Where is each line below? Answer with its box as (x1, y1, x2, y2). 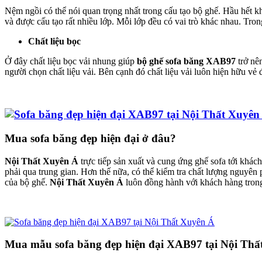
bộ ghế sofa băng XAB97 (137, 56, 236, 67)
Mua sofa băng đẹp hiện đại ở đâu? (5, 132, 176, 144)
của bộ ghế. (5, 177, 50, 187)
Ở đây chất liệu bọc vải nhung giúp (5, 56, 137, 67)
